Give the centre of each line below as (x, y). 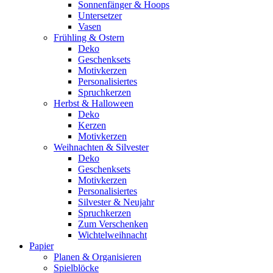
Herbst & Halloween (94, 103)
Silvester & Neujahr (116, 202)
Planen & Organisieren (97, 257)
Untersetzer (100, 15)
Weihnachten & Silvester (101, 147)
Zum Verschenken (113, 224)
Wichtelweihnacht (112, 235)
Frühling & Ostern (89, 37)
